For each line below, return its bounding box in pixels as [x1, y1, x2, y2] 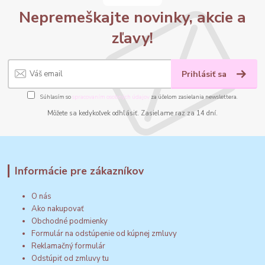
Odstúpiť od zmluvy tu [31, 253, 109, 264]
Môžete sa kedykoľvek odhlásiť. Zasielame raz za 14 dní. [47, 109, 218, 118]
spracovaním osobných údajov [72, 93, 150, 101]
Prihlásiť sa [182, 68, 230, 80]
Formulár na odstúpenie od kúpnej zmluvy [31, 228, 177, 239]
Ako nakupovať [31, 203, 85, 214]
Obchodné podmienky [31, 215, 108, 227]
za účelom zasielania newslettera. [150, 93, 238, 101]
